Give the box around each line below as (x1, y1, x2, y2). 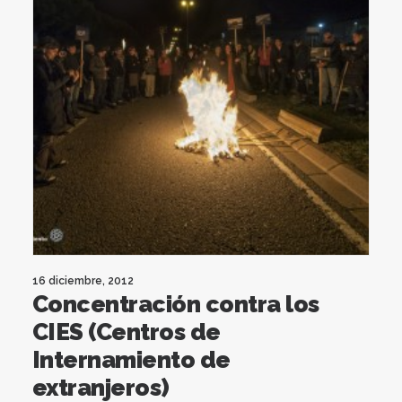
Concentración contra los (32, 290, 319, 318)
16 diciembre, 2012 (32, 274, 134, 287)
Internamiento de (32, 345, 231, 373)
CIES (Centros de (32, 318, 221, 345)
